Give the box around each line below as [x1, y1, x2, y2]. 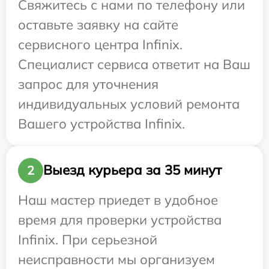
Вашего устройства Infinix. [18, 115, 185, 132]
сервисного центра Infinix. [18, 35, 183, 53]
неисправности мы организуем [18, 250, 215, 268]
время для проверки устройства [18, 211, 222, 228]
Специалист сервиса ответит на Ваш [18, 55, 250, 73]
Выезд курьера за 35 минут [43, 162, 222, 179]
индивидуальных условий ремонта [18, 95, 240, 112]
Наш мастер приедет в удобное [18, 191, 218, 208]
